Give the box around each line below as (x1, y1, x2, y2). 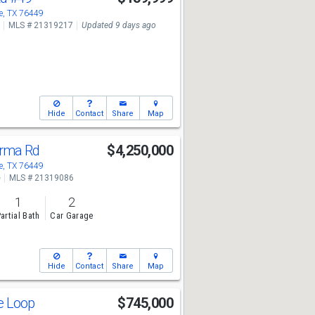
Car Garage (50, 210, 94, 221)
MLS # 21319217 (8, 20, 73, 30)
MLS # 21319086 (8, 173, 74, 183)
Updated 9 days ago (81, 20, 156, 30)
